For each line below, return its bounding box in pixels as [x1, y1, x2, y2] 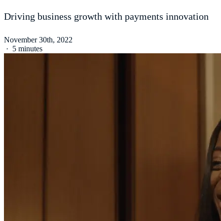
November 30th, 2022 [4, 35, 73, 44]
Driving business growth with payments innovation [4, 10, 209, 22]
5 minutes [12, 44, 42, 53]
